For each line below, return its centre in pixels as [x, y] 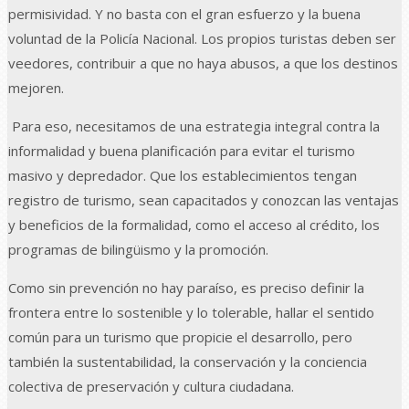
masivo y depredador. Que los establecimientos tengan [183, 175]
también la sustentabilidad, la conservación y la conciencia [188, 361]
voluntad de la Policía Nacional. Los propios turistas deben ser [202, 38]
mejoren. [36, 87]
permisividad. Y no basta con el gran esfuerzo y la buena [184, 13]
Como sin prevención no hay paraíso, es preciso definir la [186, 287]
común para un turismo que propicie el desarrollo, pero [180, 336]
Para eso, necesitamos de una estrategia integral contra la [194, 126]
